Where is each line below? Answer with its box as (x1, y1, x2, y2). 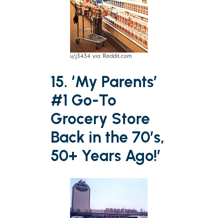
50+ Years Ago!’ (51, 146, 161, 165)
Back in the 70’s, (51, 128, 164, 147)
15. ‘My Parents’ (51, 73, 157, 91)
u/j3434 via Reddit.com (70, 52, 132, 59)
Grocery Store (51, 109, 150, 128)
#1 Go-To (51, 91, 116, 110)
